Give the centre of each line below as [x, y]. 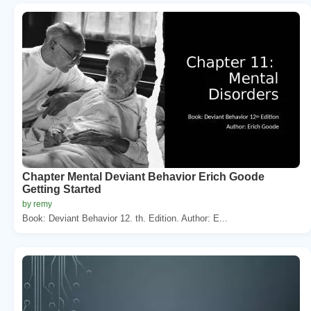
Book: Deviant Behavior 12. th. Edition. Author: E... [125, 218]
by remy [37, 204]
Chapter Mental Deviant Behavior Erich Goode [143, 176]
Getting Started [62, 189]
